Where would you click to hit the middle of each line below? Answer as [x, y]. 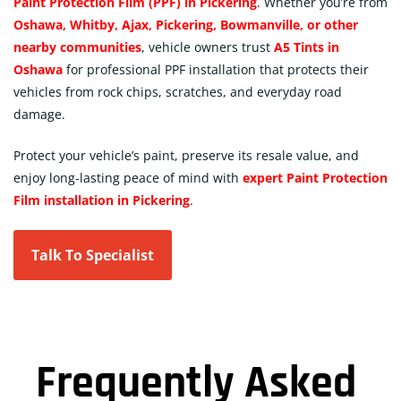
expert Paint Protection [315, 177]
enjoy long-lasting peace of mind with [128, 177]
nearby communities [77, 47]
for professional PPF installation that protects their [216, 69]
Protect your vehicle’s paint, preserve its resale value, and [186, 155]
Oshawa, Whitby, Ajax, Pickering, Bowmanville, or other [186, 24]
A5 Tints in [307, 47]
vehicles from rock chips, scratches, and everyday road [178, 91]
